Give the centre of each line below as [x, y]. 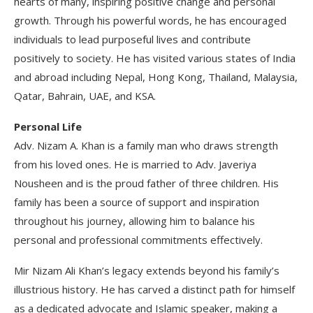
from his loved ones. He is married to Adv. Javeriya [135, 164]
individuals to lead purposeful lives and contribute [132, 39]
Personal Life [48, 126]
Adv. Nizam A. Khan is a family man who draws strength [146, 145]
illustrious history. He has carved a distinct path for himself [154, 289]
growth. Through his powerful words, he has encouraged [150, 20]
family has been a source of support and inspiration [137, 202]
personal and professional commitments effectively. [138, 239]
